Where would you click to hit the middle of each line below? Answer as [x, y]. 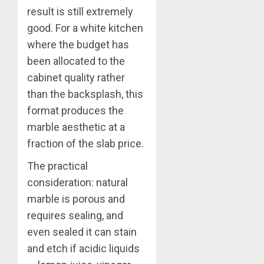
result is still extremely [80, 11]
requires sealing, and [75, 215]
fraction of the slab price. [85, 143]
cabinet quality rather [76, 77]
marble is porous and [76, 199]
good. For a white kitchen [85, 28]
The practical [57, 166]
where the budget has [78, 44]
